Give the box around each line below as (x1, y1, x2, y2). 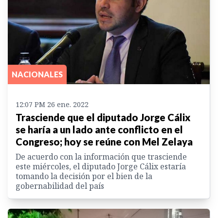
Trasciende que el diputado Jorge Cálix (16, 111, 190, 124)
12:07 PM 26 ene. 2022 (16, 100, 89, 109)
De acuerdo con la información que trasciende (16, 151, 187, 163)
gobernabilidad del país (16, 181, 104, 192)
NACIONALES (12, 70, 63, 79)
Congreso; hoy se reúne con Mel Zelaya (16, 136, 193, 148)
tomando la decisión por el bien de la (16, 171, 152, 182)
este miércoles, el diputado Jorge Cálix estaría (16, 161, 186, 172)
